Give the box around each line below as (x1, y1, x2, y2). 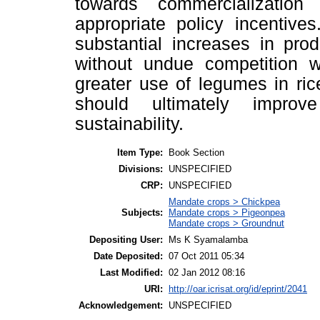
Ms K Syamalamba (169, 234, 248, 245)
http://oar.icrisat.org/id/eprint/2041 (169, 283, 307, 294)
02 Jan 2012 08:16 (169, 266, 245, 278)
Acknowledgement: (79, 299, 163, 311)
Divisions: (119, 163, 163, 174)
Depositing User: (89, 234, 163, 245)
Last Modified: (100, 266, 163, 278)
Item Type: (117, 146, 163, 158)
